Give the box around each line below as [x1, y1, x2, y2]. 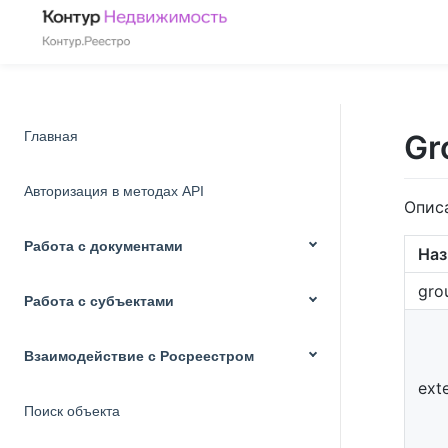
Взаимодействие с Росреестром [24, 348, 254, 364]
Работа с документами [24, 238, 183, 254]
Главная [24, 128, 78, 144]
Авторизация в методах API [24, 183, 204, 199]
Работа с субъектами [24, 293, 174, 309]
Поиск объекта [24, 403, 120, 419]
